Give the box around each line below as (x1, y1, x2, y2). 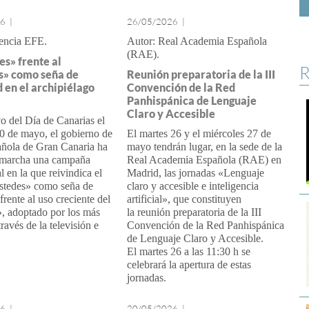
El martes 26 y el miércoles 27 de (126, 128, 271, 139)
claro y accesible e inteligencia (126, 180, 259, 192)
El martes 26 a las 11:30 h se (126, 246, 250, 257)
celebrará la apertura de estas (126, 259, 251, 270)
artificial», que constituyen (126, 193, 241, 205)
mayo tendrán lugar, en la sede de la (126, 141, 282, 152)
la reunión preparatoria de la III (126, 206, 261, 218)
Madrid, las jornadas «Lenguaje (126, 167, 264, 179)
